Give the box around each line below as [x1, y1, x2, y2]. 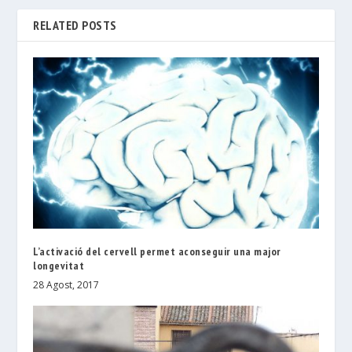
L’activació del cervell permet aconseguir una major [33, 244, 281, 258]
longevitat [33, 258, 85, 273]
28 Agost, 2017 [33, 277, 100, 291]
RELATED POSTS [33, 17, 117, 33]
